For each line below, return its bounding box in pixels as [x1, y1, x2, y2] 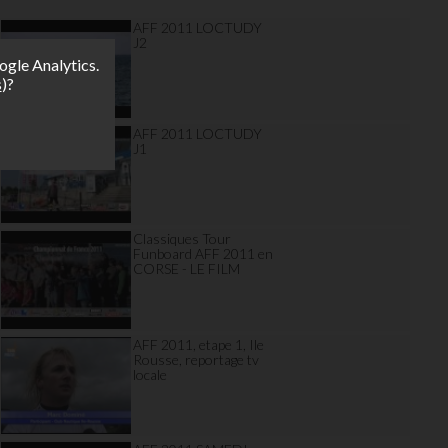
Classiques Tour [133, 230, 232, 247]
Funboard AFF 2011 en [133, 245, 274, 262]
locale [133, 365, 168, 383]
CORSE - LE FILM [133, 260, 241, 277]
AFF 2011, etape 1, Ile [133, 335, 265, 353]
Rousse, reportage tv [133, 350, 260, 368]
